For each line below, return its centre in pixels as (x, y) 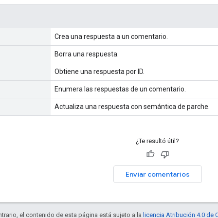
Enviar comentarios (157, 174)
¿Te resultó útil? (157, 141)
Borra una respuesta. (87, 54)
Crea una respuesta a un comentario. (111, 36)
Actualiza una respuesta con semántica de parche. (132, 106)
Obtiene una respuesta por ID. (100, 71)
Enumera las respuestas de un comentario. (120, 89)
